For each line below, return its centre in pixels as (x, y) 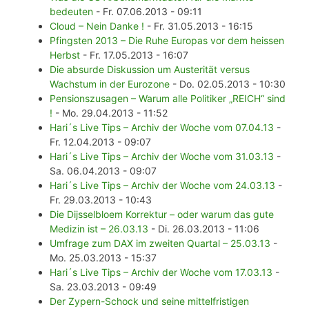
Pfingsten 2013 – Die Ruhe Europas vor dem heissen (167, 41)
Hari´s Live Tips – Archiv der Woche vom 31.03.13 (162, 157)
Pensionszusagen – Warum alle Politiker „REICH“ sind (168, 99)
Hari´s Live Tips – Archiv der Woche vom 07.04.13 (162, 128)
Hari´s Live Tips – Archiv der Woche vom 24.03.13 (162, 186)
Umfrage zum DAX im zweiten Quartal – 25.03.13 (160, 243)
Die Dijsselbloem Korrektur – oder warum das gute (162, 215)
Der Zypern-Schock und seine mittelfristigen (149, 301)
